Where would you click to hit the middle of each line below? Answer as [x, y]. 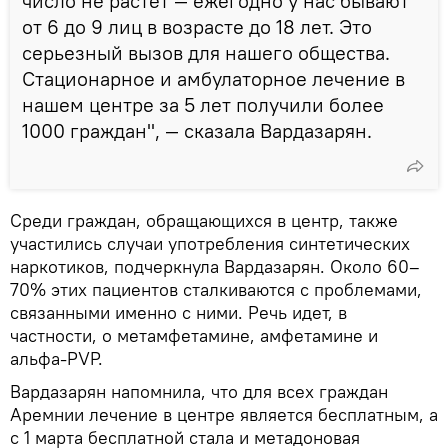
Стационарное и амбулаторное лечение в [213, 78]
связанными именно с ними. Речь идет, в [178, 312]
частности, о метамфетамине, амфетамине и [194, 335]
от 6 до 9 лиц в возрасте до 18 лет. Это [197, 26]
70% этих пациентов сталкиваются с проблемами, [216, 289]
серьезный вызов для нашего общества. [206, 52]
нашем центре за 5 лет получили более [203, 104]
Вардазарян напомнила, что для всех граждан [199, 391]
